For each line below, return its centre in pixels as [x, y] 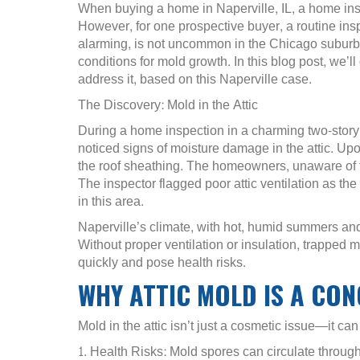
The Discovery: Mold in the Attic [168, 104]
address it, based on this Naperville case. [195, 79]
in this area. [111, 201]
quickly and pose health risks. [162, 262]
